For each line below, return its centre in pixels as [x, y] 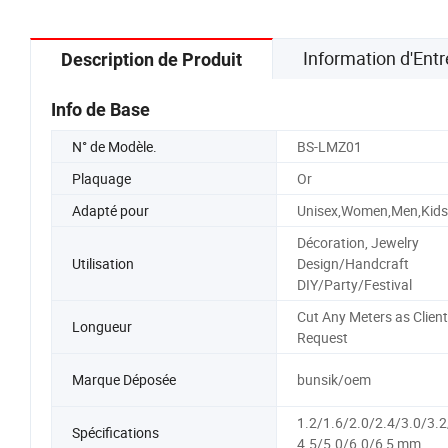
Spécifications [115, 433]
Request [322, 337]
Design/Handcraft [352, 263]
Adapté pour [110, 210]
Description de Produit [151, 59]
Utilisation [103, 263]
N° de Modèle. [114, 146]
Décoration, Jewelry [357, 242]
